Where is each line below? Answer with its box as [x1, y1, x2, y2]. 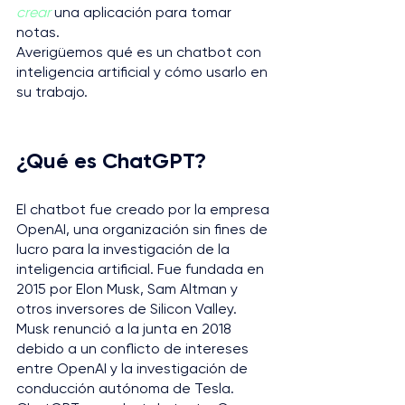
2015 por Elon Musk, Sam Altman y [16, 280, 241, 297]
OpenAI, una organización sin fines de [16, 221, 271, 238]
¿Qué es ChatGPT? [16, 147, 206, 174]
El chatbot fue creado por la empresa [16, 201, 273, 218]
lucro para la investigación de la [16, 240, 233, 258]
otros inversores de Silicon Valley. [16, 300, 240, 317]
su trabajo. [16, 83, 88, 100]
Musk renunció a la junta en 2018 [16, 320, 235, 337]
